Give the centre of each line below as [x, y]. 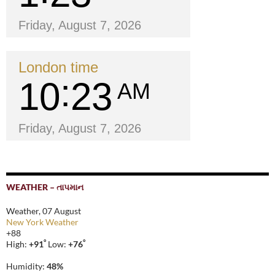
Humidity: [26, 266]
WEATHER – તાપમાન [45, 187]
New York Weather [42, 222]
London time [58, 68]
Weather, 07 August [44, 211]
